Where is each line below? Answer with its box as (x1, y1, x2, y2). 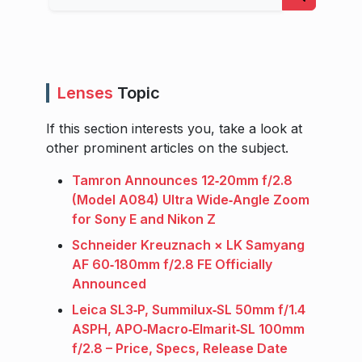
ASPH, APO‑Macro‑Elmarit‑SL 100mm (72, 321, 305, 338)
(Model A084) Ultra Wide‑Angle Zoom (72, 192, 309, 208)
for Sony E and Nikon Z (72, 211, 216, 228)
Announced (72, 276, 146, 293)
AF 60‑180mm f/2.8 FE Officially (72, 256, 272, 273)
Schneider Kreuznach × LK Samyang (72, 237, 305, 254)
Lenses (57, 83, 113, 103)
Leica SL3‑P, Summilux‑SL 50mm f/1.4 (72, 301, 305, 318)
